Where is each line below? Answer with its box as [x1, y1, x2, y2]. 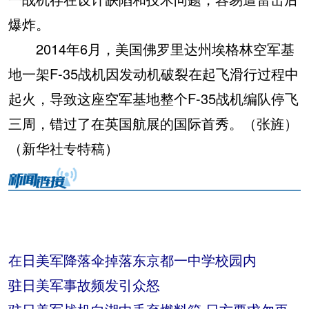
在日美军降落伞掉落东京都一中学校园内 [8, 250, 257, 270]
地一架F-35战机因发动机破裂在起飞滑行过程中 [8, 63, 299, 84]
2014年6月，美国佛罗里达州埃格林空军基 [8, 39, 295, 59]
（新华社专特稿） [8, 138, 119, 159]
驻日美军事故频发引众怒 [8, 275, 160, 295]
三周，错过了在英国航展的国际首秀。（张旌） [8, 113, 298, 134]
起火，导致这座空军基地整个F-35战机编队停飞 [8, 88, 299, 109]
